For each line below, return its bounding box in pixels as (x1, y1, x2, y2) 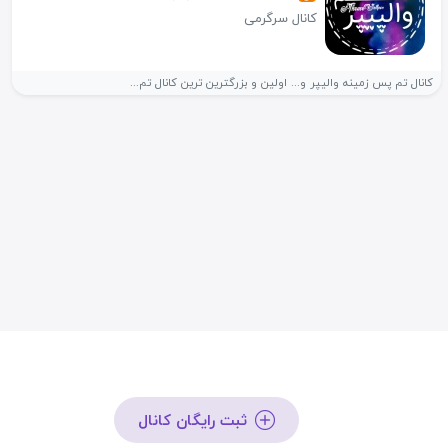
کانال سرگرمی (244, 9, 318, 28)
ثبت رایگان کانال (138, 410, 247, 433)
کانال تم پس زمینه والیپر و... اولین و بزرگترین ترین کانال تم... (130, 75, 434, 91)
